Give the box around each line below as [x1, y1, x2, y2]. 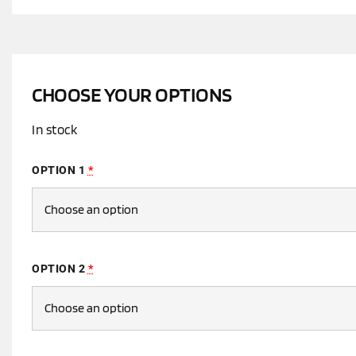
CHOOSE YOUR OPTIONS [32, 83, 232, 106]
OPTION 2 [32, 261, 85, 275]
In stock [32, 122, 77, 137]
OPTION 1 [32, 163, 85, 176]
